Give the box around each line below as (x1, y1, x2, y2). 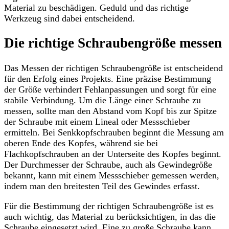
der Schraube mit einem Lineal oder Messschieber (4, 116, 190, 127)
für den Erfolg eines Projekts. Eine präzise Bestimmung (4, 73, 211, 84)
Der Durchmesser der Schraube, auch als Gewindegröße (4, 159, 212, 170)
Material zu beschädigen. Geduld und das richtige (4, 2, 189, 13)
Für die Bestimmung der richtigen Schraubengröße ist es (4, 200, 214, 211)
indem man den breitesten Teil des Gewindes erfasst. (4, 180, 200, 191)
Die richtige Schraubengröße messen (4, 35, 222, 51)
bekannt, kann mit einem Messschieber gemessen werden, (4, 170, 219, 180)
